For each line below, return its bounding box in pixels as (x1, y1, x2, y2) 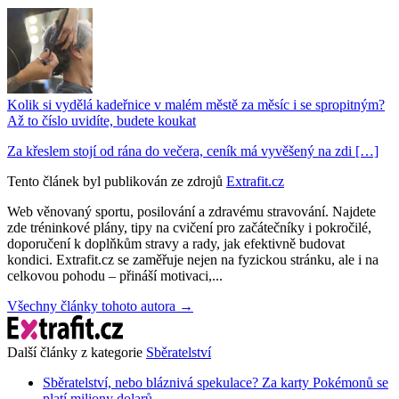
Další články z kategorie (7, 345, 142, 361)
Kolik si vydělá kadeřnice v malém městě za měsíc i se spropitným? (7, 97, 385, 113)
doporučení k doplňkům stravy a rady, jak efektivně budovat (7, 236, 345, 252)
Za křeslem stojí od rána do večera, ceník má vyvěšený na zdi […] (7, 143, 379, 159)
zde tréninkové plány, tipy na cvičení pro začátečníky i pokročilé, (7, 220, 371, 236)
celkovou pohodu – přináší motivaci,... (7, 268, 223, 284)
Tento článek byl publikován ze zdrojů (7, 174, 223, 190)
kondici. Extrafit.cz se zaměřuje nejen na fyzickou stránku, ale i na (7, 252, 379, 268)
